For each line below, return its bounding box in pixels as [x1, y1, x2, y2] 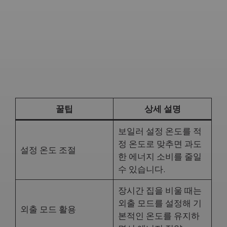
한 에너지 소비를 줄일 [118, 150, 202, 162]
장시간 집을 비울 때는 [118, 184, 202, 196]
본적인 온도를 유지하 [118, 210, 200, 221]
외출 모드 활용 [20, 203, 76, 215]
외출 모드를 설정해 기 [118, 197, 202, 209]
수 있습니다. [118, 163, 165, 175]
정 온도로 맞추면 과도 [118, 138, 202, 149]
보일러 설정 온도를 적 [118, 125, 202, 137]
